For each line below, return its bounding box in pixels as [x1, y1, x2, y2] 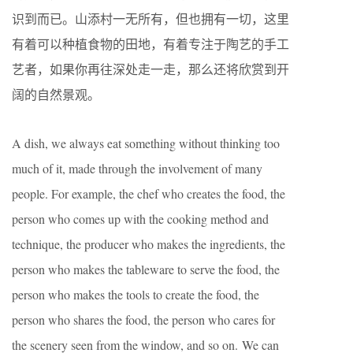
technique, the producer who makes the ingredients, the [12, 235, 285, 252]
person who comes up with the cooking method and [12, 210, 269, 227]
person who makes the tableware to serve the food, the [12, 260, 280, 277]
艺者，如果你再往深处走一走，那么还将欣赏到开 [12, 60, 289, 77]
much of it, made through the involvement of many [12, 159, 262, 176]
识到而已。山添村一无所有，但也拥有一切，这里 [12, 9, 289, 27]
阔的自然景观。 [12, 85, 100, 102]
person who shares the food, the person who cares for [12, 310, 275, 328]
